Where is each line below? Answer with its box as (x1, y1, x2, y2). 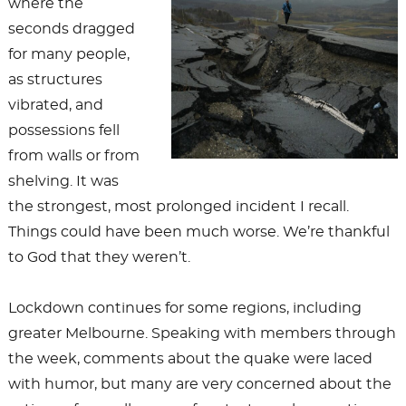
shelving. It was (7, 173, 119, 188)
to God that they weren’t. (7, 249, 190, 265)
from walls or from (7, 148, 140, 163)
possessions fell (7, 122, 120, 138)
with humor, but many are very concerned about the (7, 376, 391, 391)
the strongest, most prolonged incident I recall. (7, 198, 349, 214)
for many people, (7, 46, 130, 62)
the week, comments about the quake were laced (7, 351, 372, 366)
